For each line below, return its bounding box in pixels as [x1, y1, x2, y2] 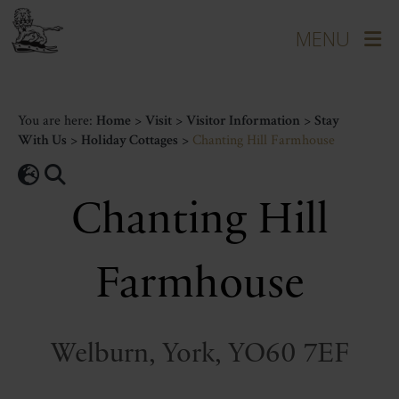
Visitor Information [186, 111, 300, 130]
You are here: [18, 111, 96, 130]
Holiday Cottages [81, 131, 178, 150]
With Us [18, 131, 67, 150]
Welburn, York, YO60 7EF [50, 340, 349, 369]
